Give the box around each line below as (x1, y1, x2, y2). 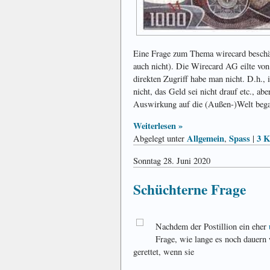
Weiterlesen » (133, 119, 183, 133)
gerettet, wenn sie (133, 246, 194, 258)
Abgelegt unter (133, 133, 187, 145)
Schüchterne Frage (133, 179, 246, 200)
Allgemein (187, 132, 224, 145)
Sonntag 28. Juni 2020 (133, 155, 210, 167)
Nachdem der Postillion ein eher (155, 221, 269, 233)
